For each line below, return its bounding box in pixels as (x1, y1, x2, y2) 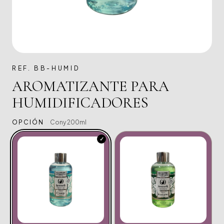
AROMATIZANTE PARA (12, 77, 169, 95)
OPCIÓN (12, 118, 44, 126)
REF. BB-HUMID (12, 64, 80, 72)
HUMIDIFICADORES (12, 93, 148, 112)
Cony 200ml (49, 118, 86, 126)
